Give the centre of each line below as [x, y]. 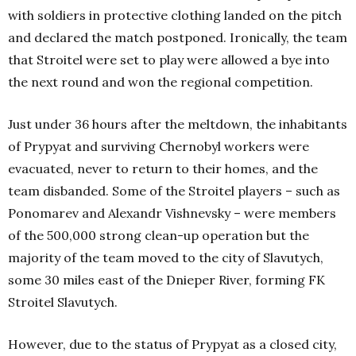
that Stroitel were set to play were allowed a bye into [169, 60]
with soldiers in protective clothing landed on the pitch [175, 15]
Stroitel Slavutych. [63, 302]
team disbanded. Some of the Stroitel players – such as [174, 191]
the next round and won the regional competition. [161, 82]
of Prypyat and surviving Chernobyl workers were [159, 147]
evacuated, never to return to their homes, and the [163, 169]
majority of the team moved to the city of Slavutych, [166, 258]
